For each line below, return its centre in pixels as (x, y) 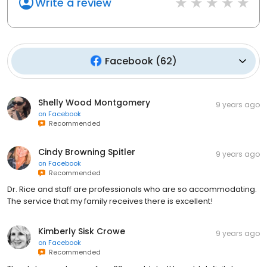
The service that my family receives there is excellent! (110, 201)
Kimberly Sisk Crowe (82, 231)
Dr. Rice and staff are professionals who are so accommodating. (132, 189)
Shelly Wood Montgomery (94, 102)
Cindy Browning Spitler (87, 152)
